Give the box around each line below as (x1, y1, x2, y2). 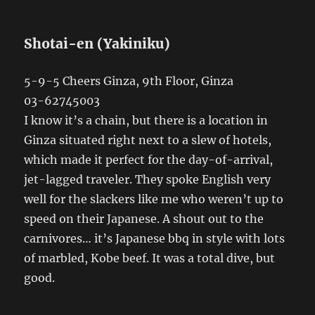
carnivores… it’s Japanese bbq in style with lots (24, 231, 285, 245)
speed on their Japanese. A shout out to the (24, 212, 264, 226)
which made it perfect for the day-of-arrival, (24, 153, 274, 167)
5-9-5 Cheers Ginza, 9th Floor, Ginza (24, 74, 234, 88)
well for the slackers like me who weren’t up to (24, 192, 284, 206)
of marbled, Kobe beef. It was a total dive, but (24, 251, 276, 265)
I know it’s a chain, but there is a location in (24, 113, 269, 127)
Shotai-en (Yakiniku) (24, 35, 171, 52)
